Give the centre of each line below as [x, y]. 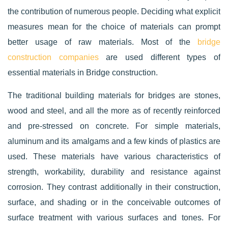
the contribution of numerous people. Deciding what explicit [114, 11]
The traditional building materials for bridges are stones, [114, 95]
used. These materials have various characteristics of [114, 156]
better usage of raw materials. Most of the [103, 42]
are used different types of [160, 57]
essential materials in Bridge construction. [83, 73]
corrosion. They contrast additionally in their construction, [114, 187]
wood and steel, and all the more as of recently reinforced [114, 111]
